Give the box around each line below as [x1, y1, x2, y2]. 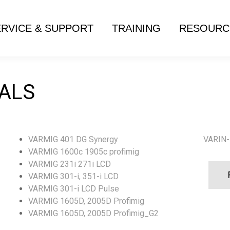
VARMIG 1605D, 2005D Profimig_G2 [28, 208, 159, 218]
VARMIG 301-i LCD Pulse [28, 184, 119, 194]
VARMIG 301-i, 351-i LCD [28, 171, 119, 181]
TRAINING [112, 23, 161, 34]
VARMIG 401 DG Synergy [28, 135, 118, 144]
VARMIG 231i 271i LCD [28, 159, 111, 169]
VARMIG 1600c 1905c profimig [28, 147, 139, 157]
